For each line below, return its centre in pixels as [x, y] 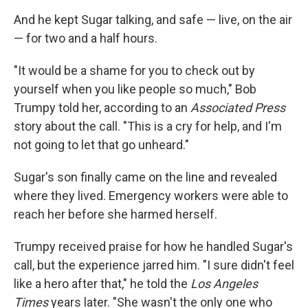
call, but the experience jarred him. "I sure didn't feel [154, 265]
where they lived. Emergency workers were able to [151, 196]
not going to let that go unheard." [101, 145]
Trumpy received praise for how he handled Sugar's [153, 246]
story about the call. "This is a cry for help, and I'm [148, 126]
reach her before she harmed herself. [115, 214]
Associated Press [238, 108]
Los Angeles [224, 284]
